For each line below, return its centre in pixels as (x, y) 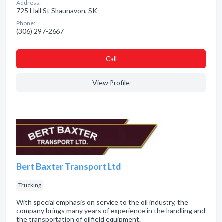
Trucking (30, 185)
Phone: (26, 23)
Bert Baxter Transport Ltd (69, 166)
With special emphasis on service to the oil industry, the (102, 202)
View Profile (111, 83)
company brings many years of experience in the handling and (111, 210)
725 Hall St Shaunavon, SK (57, 11)
